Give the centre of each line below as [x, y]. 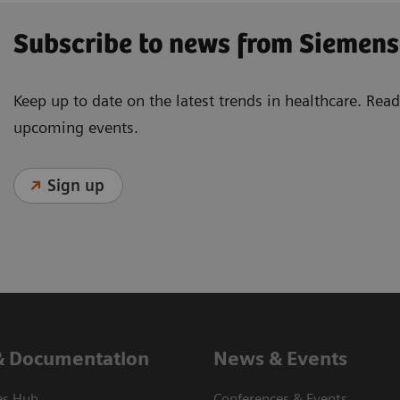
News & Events [280, 358]
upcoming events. [76, 127]
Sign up [76, 185]
